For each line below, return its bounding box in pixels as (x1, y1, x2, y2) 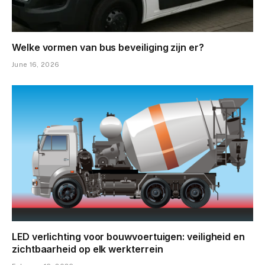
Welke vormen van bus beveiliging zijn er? (12, 41, 204, 54)
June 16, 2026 (12, 61, 60, 69)
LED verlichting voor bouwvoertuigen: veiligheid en (12, 230, 245, 243)
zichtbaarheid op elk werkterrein (12, 243, 163, 255)
